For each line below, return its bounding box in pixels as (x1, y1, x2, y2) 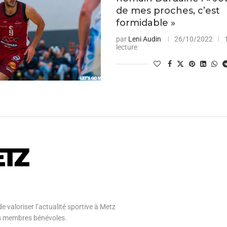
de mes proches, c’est (116, 5, 220, 16)
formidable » (116, 17, 176, 28)
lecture (116, 43, 138, 51)
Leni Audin (128, 34, 162, 43)
